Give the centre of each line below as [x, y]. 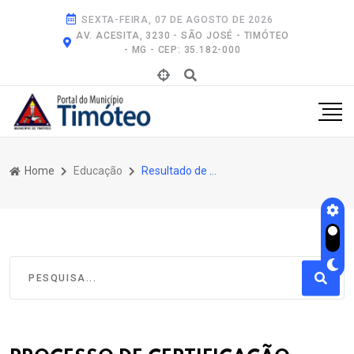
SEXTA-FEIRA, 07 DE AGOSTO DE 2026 [177, 20]
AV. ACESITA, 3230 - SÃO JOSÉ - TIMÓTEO [183, 36]
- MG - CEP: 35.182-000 [183, 50]
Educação [98, 170]
